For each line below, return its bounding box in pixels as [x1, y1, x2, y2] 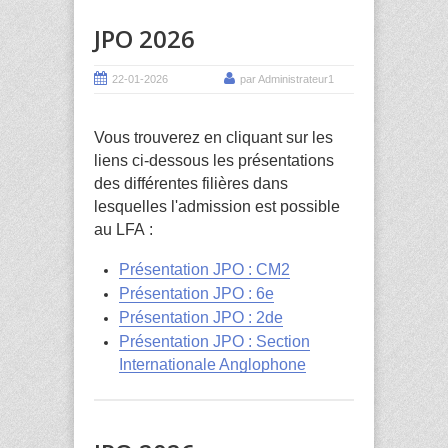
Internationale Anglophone [119, 355, 306, 372]
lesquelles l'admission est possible [94, 198, 340, 216]
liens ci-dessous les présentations [94, 152, 334, 170]
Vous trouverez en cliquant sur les [94, 129, 333, 147]
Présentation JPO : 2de [119, 308, 283, 326]
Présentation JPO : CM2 [119, 260, 290, 278]
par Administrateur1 [240, 73, 334, 86]
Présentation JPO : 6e [119, 284, 274, 302]
